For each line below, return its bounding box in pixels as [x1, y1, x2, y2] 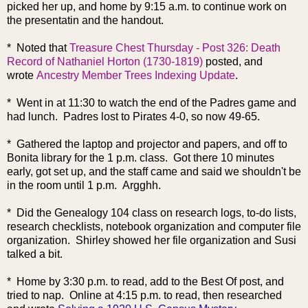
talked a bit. [7, 247, 63, 260]
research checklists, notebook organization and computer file [7, 220, 301, 232]
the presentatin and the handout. [7, 14, 164, 26]
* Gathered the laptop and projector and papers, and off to [7, 137, 287, 150]
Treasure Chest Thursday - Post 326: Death [69, 41, 280, 54]
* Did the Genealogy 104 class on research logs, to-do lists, [7, 206, 296, 219]
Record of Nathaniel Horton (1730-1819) [7, 55, 203, 67]
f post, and [234, 275, 284, 287]
